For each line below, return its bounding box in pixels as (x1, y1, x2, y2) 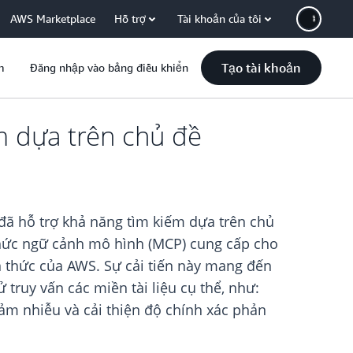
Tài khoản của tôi (177, 12, 262, 25)
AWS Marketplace (10, 12, 95, 25)
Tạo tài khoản (221, 60, 301, 76)
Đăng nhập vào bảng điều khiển (30, 61, 188, 74)
